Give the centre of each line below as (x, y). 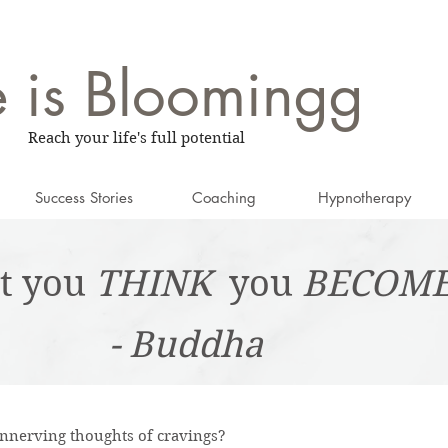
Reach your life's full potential (136, 138)
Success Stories (84, 197)
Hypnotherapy (364, 197)
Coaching (224, 197)
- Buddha (186, 344)
